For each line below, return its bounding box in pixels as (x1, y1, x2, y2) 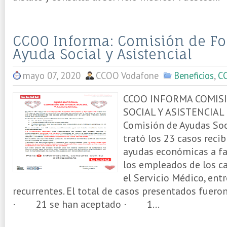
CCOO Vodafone (96, 69, 159, 82)
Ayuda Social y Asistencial (13, 46, 192, 62)
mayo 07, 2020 (23, 69, 81, 82)
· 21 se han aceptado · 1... (13, 198, 160, 210)
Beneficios (174, 69, 214, 82)
